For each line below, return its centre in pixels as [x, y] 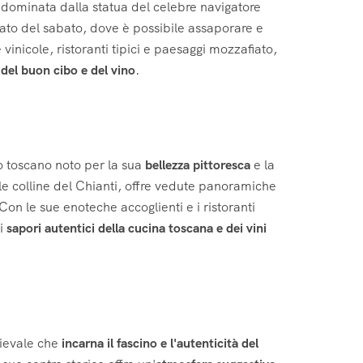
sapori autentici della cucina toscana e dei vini [137, 228]
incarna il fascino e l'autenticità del [160, 344]
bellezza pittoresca [198, 164]
